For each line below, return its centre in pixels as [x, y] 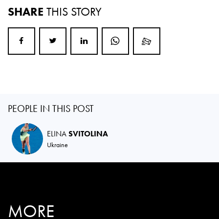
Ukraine [57, 144]
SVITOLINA [88, 133]
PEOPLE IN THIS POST [51, 108]
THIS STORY [74, 11]
